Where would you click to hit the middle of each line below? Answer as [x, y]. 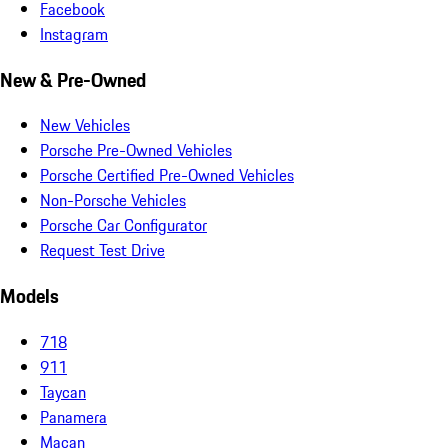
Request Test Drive [102, 250]
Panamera [73, 416]
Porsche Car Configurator [123, 225]
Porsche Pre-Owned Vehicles [136, 150]
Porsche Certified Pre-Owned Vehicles [167, 175]
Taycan [63, 391]
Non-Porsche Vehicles [113, 200]
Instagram [74, 33]
